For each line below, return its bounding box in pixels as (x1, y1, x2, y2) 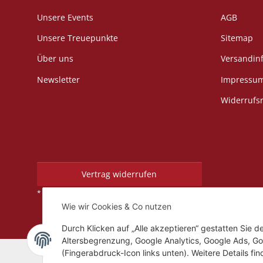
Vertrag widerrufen (82, 168, 157, 180)
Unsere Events (37, 11, 93, 23)
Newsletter (37, 73, 80, 85)
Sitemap (220, 32, 253, 43)
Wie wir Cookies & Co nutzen (62, 201, 171, 211)
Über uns (37, 53, 73, 65)
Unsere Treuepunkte (37, 32, 118, 43)
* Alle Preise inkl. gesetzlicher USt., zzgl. (37, 188, 169, 198)
